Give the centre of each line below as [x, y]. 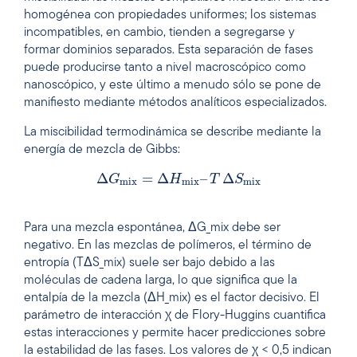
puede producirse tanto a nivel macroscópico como [165, 68]
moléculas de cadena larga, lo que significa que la [161, 280]
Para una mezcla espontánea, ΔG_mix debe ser [152, 228]
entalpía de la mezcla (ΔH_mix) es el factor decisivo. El [172, 298]
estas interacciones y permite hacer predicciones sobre [175, 333]
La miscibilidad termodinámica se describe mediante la [173, 132]
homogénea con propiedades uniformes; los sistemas [170, 16]
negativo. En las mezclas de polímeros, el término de [168, 245]
